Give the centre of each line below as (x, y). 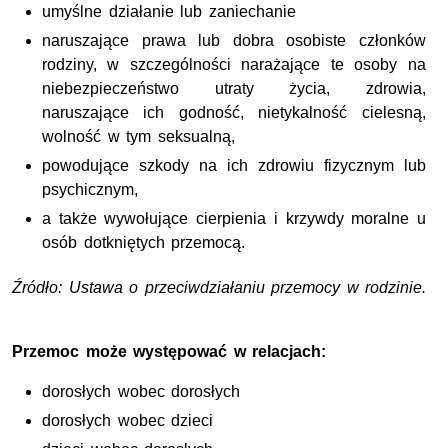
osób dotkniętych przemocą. (144, 242)
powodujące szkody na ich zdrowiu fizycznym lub (234, 165)
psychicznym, (90, 189)
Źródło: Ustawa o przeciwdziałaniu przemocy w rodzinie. (219, 287)
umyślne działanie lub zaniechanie (169, 11)
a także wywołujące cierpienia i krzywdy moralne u (234, 218)
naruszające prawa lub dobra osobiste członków (234, 40)
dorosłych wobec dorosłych (141, 391)
